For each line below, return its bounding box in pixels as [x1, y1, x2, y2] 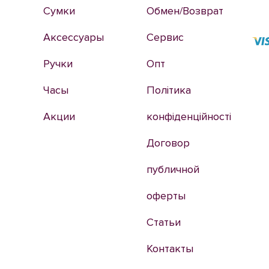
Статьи [146, 216, 181, 229]
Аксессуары [43, 31, 104, 44]
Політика [146, 83, 191, 97]
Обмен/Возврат [146, 4, 223, 17]
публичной [146, 163, 199, 176]
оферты [146, 189, 186, 202]
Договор [146, 136, 190, 150]
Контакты [146, 242, 193, 255]
